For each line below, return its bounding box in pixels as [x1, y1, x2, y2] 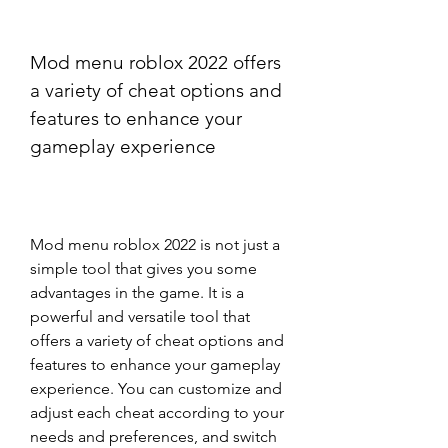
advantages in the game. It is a [30, 283, 244, 302]
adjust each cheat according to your [30, 403, 284, 422]
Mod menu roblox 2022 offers [30, 51, 281, 74]
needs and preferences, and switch [30, 427, 277, 446]
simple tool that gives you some [30, 259, 257, 278]
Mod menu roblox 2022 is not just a [30, 235, 280, 254]
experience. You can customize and [30, 379, 282, 398]
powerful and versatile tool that [30, 307, 250, 326]
